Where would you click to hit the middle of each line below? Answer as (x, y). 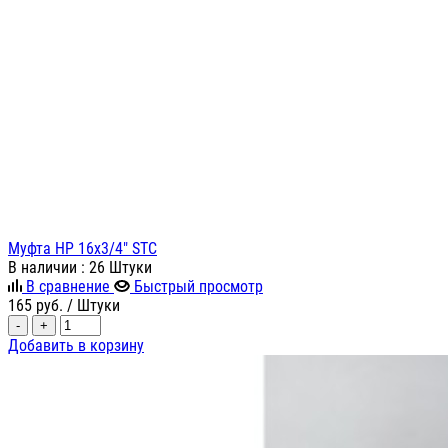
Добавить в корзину (76, 346)
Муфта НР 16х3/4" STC (82, 249)
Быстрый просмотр (198, 287)
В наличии (44, 268)
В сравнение (68, 287)
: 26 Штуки (116, 268)
